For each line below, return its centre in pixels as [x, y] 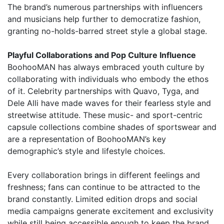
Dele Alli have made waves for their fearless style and [109, 103]
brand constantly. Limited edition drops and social [102, 199]
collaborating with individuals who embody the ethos [108, 79]
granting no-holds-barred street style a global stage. [107, 31]
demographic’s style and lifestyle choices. [86, 151]
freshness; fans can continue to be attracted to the [104, 187]
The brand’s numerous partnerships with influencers [105, 7]
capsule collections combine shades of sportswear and [112, 127]
